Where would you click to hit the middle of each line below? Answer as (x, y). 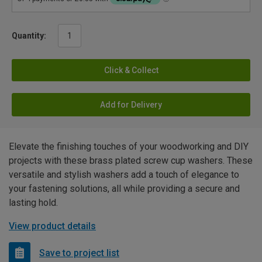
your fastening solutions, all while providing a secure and (124, 189)
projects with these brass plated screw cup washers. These (131, 161)
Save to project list (79, 253)
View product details (52, 226)
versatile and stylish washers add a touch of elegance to (124, 175)
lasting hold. (33, 203)
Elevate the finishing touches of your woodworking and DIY (129, 147)
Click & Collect (131, 70)
